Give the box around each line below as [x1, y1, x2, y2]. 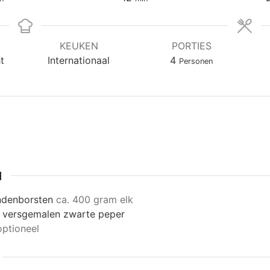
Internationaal [48, 54, 110, 66]
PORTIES [171, 40, 212, 52]
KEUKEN [59, 40, 98, 52]
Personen [179, 57, 213, 66]
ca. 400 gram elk [56, 193, 133, 206]
